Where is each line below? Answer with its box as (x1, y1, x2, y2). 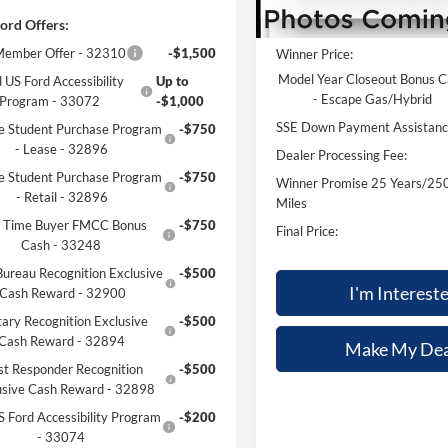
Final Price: (276, 222, 339, 239)
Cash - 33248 (20, 237, 101, 254)
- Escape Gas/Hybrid (313, 90, 433, 107)
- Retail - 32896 (15, 189, 108, 206)
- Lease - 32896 (15, 141, 109, 158)
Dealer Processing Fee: (276, 146, 408, 163)
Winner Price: (276, 45, 354, 62)
